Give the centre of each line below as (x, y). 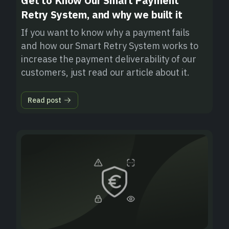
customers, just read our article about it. (106, 73)
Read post (44, 100)
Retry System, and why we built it (102, 15)
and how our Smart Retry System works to (110, 46)
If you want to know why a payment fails (106, 33)
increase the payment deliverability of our (109, 59)
